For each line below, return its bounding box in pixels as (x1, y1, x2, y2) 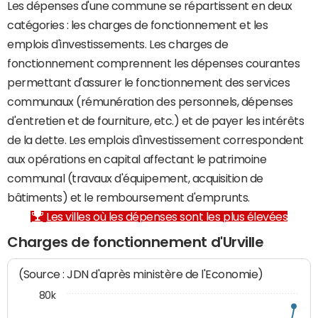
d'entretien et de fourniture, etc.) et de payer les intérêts (7, 115, 305, 126)
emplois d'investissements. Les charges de (7, 38, 229, 50)
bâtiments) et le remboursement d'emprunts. (7, 192, 250, 203)
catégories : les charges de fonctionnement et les (7, 19, 268, 31)
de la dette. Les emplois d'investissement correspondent (7, 134, 304, 146)
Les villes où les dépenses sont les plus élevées (46, 211, 288, 222)
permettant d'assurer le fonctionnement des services (7, 77, 290, 88)
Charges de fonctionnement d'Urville (7, 235, 264, 249)
